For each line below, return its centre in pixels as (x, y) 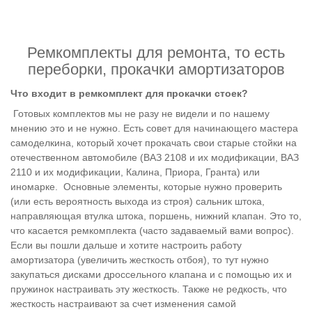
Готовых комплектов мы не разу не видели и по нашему (140, 114)
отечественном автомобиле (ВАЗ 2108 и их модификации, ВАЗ (155, 157)
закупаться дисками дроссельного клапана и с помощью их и (151, 274)
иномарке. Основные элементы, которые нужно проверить (146, 187)
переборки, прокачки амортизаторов (156, 70)
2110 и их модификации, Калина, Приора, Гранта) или (135, 172)
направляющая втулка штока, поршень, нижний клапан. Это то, (156, 216)
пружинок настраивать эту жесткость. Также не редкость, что (149, 289)
